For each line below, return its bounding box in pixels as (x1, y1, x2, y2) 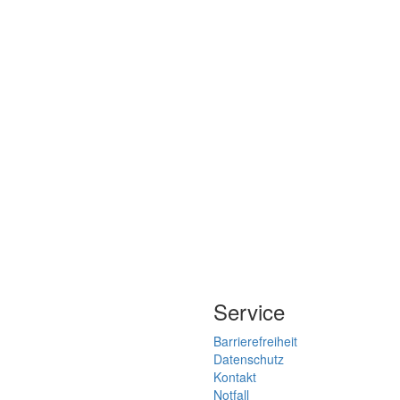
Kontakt (213, 368, 256, 387)
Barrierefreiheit (213, 332, 297, 351)
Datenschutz (213, 350, 284, 369)
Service (213, 296, 285, 328)
